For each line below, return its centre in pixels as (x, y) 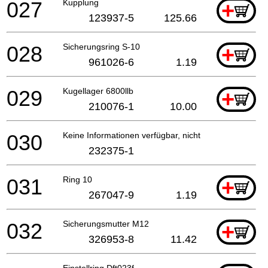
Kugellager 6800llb (98, 91)
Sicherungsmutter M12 (106, 223)
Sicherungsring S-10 (101, 46)
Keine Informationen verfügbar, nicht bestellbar (151, 135)
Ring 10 (77, 179)
